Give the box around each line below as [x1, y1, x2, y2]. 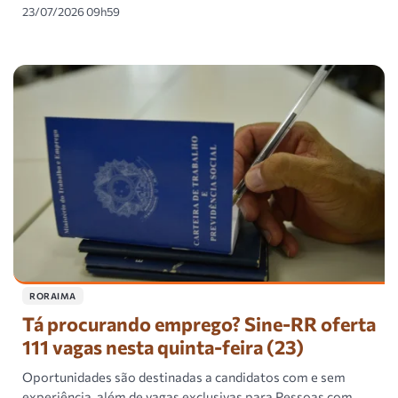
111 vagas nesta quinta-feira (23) [22, 334, 304, 358]
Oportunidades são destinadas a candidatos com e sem [22, 368, 346, 385]
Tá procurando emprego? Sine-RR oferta [22, 311, 376, 335]
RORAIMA [29, 290, 76, 301]
